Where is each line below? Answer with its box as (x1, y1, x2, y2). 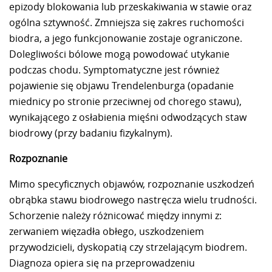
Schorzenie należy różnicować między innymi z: (9, 208, 222, 222)
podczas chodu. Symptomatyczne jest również (9, 63, 219, 76)
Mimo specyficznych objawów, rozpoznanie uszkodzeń (9, 177, 254, 191)
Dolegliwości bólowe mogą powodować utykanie (9, 47, 229, 61)
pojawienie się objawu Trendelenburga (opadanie (9, 78, 234, 92)
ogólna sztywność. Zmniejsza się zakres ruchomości (9, 15, 244, 29)
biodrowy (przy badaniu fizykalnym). (9, 126, 172, 140)
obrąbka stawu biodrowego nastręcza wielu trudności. (9, 192, 257, 206)
